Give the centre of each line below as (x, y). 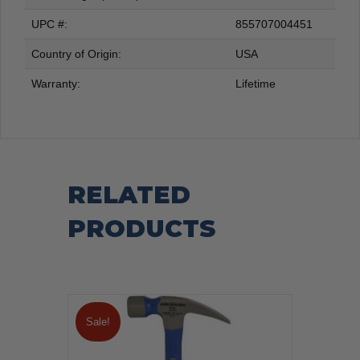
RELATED (129, 195)
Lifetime (256, 84)
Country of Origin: (76, 54)
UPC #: (49, 25)
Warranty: (56, 84)
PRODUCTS (141, 229)
